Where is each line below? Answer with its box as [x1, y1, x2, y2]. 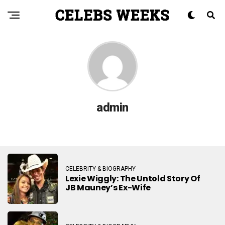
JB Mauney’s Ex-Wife [65, 181, 151, 193]
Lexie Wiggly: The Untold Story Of [65, 172, 200, 184]
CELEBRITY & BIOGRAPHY [65, 165, 136, 172]
